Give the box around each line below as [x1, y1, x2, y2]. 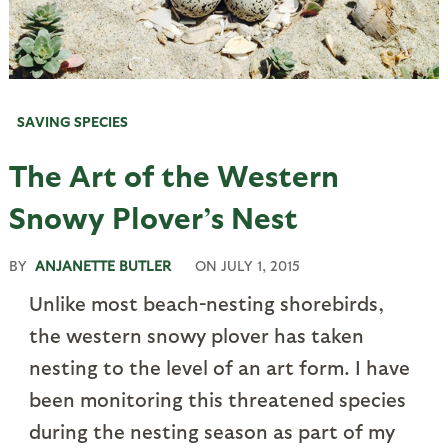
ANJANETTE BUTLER [34, 257, 171, 275]
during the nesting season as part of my [28, 419, 395, 444]
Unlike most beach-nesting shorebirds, [28, 291, 384, 316]
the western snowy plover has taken [28, 323, 364, 348]
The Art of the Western [8, 156, 339, 193]
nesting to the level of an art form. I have [28, 355, 410, 380]
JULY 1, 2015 [220, 257, 300, 275]
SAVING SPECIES [16, 113, 128, 131]
